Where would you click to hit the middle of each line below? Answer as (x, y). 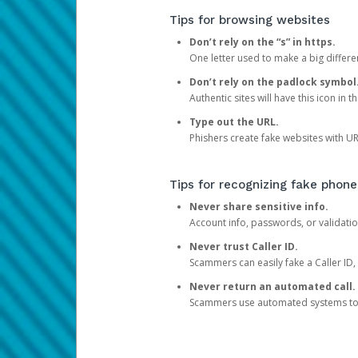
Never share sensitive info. (259, 207)
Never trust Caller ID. (245, 247)
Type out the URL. (235, 122)
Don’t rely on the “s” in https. (263, 42)
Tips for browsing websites (249, 20)
